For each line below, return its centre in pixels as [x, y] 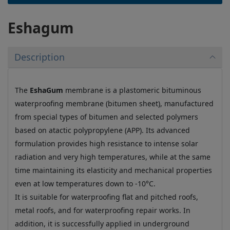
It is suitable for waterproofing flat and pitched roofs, [106, 197]
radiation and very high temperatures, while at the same [112, 157]
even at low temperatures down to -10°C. [85, 183]
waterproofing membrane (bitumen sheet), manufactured [114, 103]
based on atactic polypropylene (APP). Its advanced [102, 130]
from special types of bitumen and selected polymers [106, 117]
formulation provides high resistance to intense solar [106, 143]
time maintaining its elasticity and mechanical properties [113, 170]
